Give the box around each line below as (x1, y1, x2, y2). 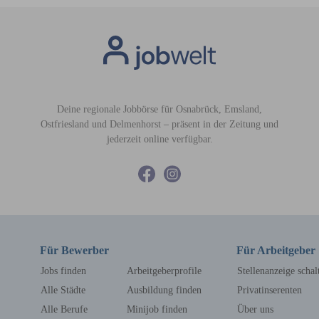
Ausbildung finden (126, 284, 202, 296)
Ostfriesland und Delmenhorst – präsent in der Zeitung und (41, 119, 278, 130)
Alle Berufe (40, 303, 88, 315)
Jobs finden (40, 265, 86, 276)
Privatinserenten (236, 284, 302, 296)
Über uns (236, 303, 273, 315)
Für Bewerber (39, 244, 109, 256)
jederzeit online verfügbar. (106, 134, 213, 145)
